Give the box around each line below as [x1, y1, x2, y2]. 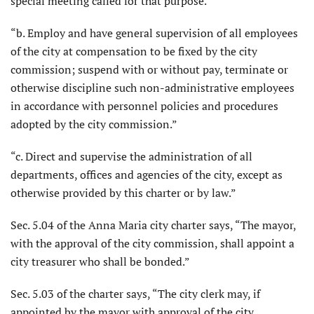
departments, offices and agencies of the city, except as [11, 167, 282, 183]
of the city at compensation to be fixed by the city [11, 43, 257, 60]
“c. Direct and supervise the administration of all [11, 149, 252, 165]
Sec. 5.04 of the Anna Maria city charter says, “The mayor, [11, 217, 296, 233]
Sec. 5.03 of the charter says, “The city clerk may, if [11, 286, 260, 302]
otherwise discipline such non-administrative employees [11, 80, 294, 96]
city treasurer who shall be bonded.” [11, 254, 190, 270]
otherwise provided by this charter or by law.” [11, 185, 236, 201]
